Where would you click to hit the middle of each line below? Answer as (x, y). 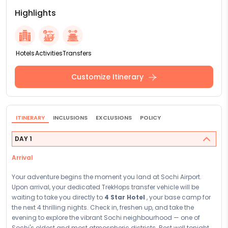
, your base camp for (179, 197)
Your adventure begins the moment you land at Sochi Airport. (107, 177)
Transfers (77, 53)
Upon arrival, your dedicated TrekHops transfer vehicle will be (105, 187)
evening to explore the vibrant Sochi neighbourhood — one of (106, 218)
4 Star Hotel (125, 197)
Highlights (35, 13)
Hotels (25, 53)
